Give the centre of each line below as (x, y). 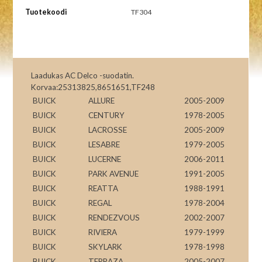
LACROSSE (108, 130)
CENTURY (107, 115)
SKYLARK (106, 247)
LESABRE (104, 144)
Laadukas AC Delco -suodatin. (83, 75)
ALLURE (102, 100)
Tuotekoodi (46, 12)
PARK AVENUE (114, 173)
